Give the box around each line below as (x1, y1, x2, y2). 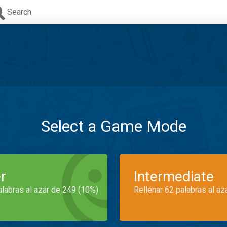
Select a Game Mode (41, 117, 186, 136)
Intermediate (134, 168, 214, 185)
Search (7, 7, 31, 17)
